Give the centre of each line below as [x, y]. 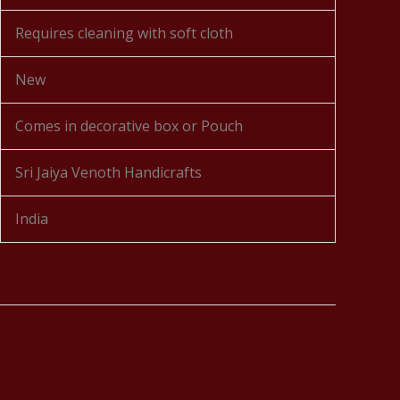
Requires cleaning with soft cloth [124, 33]
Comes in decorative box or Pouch [129, 126]
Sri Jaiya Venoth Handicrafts [108, 172]
